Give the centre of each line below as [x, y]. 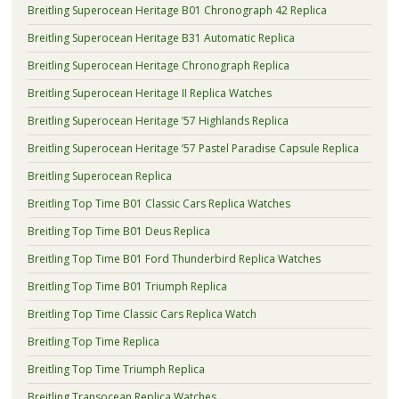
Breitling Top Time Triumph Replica [116, 369]
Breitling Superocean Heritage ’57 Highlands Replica [158, 120]
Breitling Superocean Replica [99, 175]
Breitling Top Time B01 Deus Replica [118, 231]
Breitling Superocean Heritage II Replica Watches [149, 93]
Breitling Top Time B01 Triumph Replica [127, 286]
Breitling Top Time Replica [93, 341]
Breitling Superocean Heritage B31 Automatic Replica [161, 37]
